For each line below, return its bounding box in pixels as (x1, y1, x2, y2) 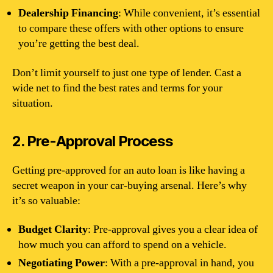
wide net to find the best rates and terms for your (12, 80, 222, 95)
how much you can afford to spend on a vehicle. (18, 238, 227, 252)
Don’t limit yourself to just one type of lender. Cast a (12, 65, 241, 80)
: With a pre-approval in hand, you (105, 256, 254, 270)
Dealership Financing (18, 6, 118, 20)
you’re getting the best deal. (18, 37, 140, 51)
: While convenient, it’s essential (118, 6, 260, 20)
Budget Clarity (18, 222, 88, 236)
